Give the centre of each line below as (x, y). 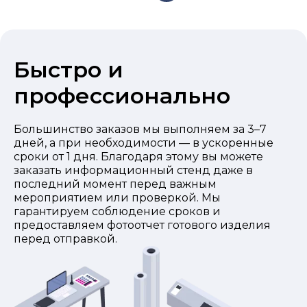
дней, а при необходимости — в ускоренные (144, 143)
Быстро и (69, 70)
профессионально (122, 96)
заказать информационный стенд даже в (133, 171)
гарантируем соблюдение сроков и (117, 212)
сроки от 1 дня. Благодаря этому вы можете (138, 157)
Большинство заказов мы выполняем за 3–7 (140, 130)
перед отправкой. (65, 239)
